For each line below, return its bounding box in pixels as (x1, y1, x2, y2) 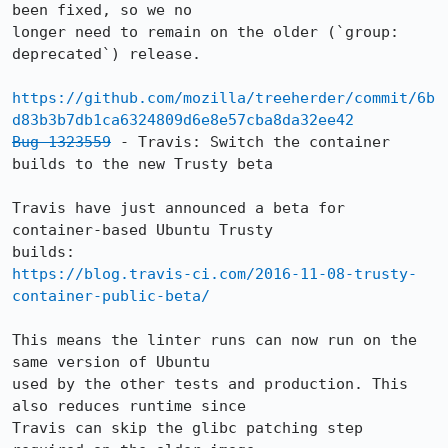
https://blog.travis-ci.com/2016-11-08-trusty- (12, 265, 417, 283)
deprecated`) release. (12, 45, 201, 63)
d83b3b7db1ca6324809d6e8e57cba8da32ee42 (12, 111, 354, 129)
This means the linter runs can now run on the (12, 331, 417, 349)
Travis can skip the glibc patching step (12, 419, 363, 437)
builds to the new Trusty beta (12, 155, 273, 173)
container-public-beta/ (12, 287, 210, 305)
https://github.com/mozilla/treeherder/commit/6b (12, 89, 435, 107)
